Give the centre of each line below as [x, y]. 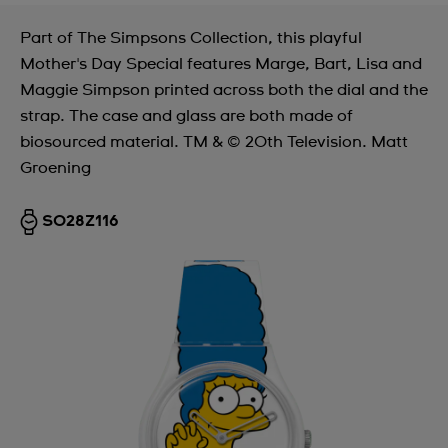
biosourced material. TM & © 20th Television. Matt [214, 142]
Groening [55, 168]
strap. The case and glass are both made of [186, 116]
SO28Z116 [80, 221]
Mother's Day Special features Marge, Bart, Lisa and [221, 64]
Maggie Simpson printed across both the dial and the [224, 90]
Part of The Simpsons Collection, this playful [191, 38]
